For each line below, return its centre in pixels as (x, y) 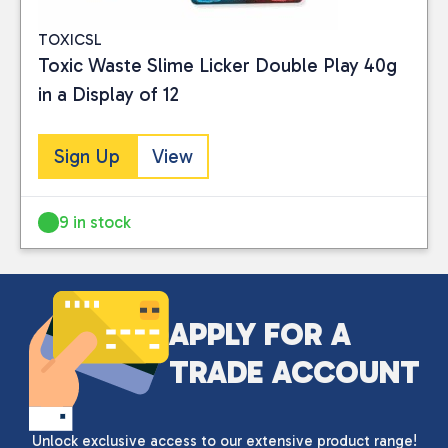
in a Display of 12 (108, 94)
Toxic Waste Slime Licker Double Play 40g (217, 65)
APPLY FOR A (259, 334)
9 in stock (95, 222)
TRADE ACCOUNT (294, 372)
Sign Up (87, 157)
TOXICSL (70, 39)
